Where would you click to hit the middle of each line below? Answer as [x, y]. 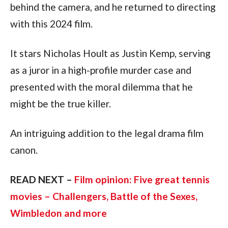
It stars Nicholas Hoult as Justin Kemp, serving [110, 53]
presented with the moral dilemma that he [101, 87]
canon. [24, 150]
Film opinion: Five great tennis [142, 179]
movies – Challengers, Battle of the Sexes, [104, 196]
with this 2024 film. [51, 23]
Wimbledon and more [58, 213]
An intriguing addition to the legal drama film [107, 133]
